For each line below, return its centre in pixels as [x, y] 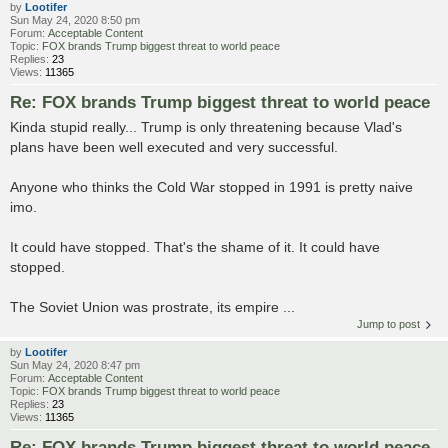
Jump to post [388, 323]
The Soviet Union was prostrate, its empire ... [152, 306]
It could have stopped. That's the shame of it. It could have [195, 246]
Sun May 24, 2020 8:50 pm [75, 19]
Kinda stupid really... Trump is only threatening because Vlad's [206, 126]
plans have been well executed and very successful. [174, 146]
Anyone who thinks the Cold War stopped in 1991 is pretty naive [211, 186]
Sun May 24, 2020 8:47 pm [75, 364]
